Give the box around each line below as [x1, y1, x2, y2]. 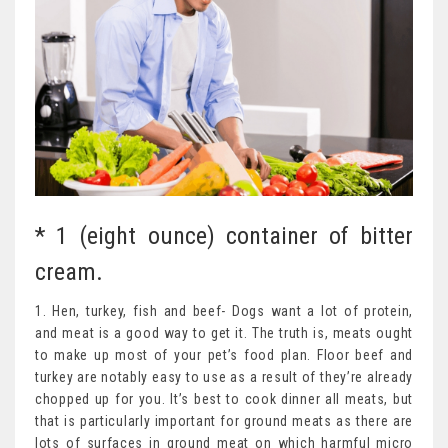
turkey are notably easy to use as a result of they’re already [35, 369, 413, 386]
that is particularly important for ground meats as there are [35, 413, 413, 430]
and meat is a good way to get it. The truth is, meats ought [35, 325, 413, 342]
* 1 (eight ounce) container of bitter [35, 222, 413, 251]
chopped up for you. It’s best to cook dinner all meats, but [35, 391, 413, 408]
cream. [35, 258, 103, 287]
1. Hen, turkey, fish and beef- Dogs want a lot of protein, [35, 303, 413, 320]
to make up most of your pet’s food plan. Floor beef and [35, 347, 413, 364]
